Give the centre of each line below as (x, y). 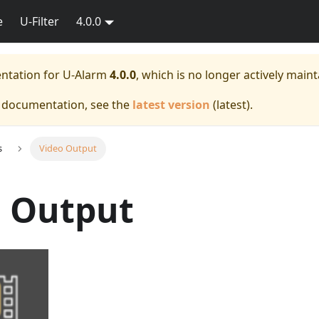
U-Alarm (85, 75)
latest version (171, 105)
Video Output (68, 148)
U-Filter (40, 21)
